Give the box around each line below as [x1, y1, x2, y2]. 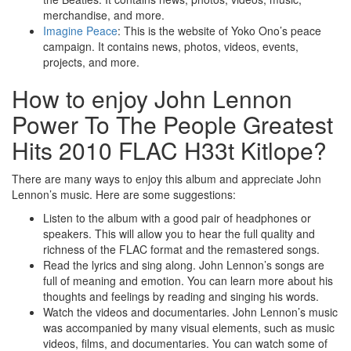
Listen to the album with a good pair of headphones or [43, 210, 311, 226]
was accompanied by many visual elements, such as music [43, 320, 335, 336]
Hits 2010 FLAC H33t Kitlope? [12, 133, 327, 168]
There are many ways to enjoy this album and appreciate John [12, 171, 321, 187]
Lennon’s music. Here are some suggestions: [12, 186, 236, 203]
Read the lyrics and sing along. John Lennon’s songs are [43, 257, 324, 273]
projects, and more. [43, 54, 139, 71]
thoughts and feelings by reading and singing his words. [43, 288, 319, 305]
